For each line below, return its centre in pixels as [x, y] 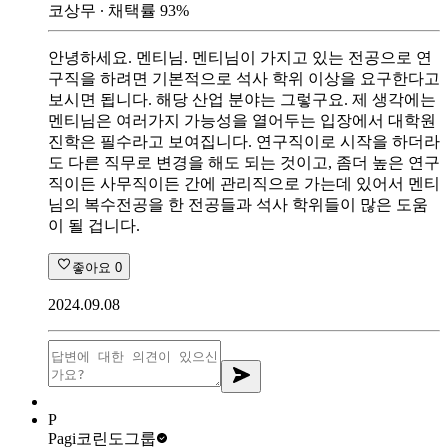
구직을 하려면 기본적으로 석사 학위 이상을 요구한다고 [244, 78]
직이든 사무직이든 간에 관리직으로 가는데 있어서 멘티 [244, 183]
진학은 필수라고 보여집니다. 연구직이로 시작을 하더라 [244, 141]
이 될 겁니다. [94, 225]
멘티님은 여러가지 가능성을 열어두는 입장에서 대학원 [242, 120]
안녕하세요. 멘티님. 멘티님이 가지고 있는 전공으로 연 [240, 57]
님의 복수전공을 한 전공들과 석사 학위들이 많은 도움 [238, 204]
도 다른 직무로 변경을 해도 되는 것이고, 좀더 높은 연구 [244, 162]
